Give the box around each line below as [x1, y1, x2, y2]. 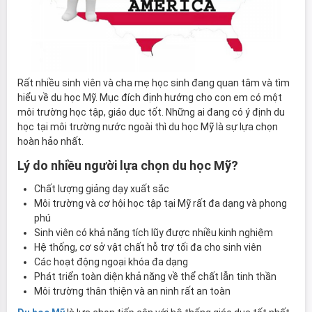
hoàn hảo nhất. [17, 135, 84, 147]
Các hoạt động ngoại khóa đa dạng [34, 256, 188, 267]
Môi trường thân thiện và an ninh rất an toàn [34, 285, 231, 297]
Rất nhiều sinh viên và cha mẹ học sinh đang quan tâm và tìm [17, 77, 290, 88]
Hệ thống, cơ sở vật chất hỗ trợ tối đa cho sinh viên [34, 241, 262, 253]
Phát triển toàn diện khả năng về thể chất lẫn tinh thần [34, 270, 279, 282]
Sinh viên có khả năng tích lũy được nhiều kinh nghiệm [34, 226, 275, 238]
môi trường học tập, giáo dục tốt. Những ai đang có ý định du [17, 106, 285, 118]
